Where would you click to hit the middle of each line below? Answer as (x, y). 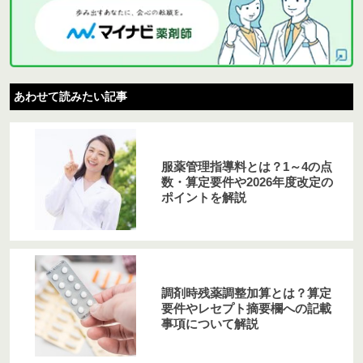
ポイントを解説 (203, 197)
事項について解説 (209, 323)
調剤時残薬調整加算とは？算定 (246, 293)
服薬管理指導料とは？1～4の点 (246, 166)
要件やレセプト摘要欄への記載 (246, 308)
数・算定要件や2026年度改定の (247, 181)
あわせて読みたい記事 (70, 97)
